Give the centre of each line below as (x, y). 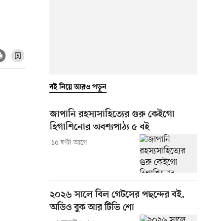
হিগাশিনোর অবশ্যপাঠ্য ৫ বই (100, 127)
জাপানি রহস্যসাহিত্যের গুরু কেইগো (112, 114)
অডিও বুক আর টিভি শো (92, 208)
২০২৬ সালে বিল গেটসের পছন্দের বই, (117, 195)
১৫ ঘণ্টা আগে (69, 143)
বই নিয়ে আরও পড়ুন (78, 87)
